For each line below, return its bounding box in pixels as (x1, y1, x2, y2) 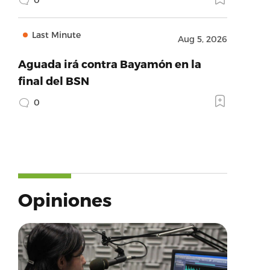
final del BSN (17, 74, 89, 87)
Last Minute (31, 30, 81, 40)
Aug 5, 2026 (177, 34, 227, 44)
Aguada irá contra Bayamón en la (17, 57, 201, 70)
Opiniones (17, 189, 111, 210)
